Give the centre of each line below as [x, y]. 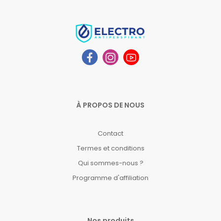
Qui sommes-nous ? [110, 163]
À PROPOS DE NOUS [110, 105]
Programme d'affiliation [110, 178]
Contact [110, 133]
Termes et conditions [110, 148]
